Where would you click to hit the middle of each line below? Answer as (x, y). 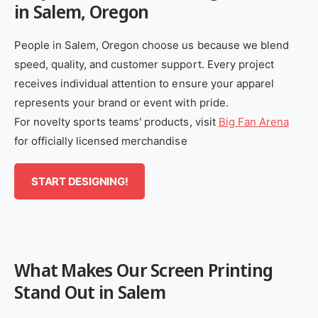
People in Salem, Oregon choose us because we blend (152, 45)
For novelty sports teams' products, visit (116, 122)
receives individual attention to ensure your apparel (144, 84)
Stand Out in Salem (90, 292)
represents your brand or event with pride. (121, 103)
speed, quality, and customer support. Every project (144, 65)
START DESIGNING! (80, 181)
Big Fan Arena (253, 122)
